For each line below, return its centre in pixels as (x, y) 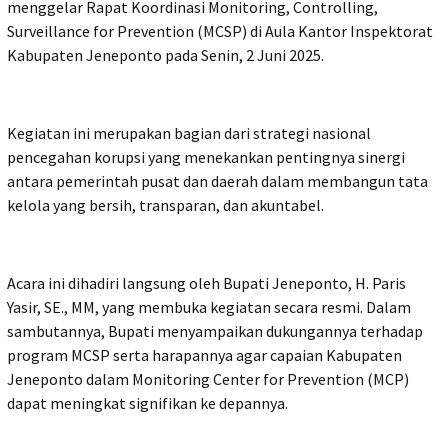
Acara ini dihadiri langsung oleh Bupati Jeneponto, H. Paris (206, 283)
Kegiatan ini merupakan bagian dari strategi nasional (189, 133)
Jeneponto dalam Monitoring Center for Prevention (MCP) (208, 379)
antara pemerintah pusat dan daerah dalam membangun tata (217, 181)
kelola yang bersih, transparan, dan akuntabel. (165, 205)
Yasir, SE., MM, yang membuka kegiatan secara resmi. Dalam (209, 307)
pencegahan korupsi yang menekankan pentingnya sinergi (206, 157)
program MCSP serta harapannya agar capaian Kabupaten (204, 355)
